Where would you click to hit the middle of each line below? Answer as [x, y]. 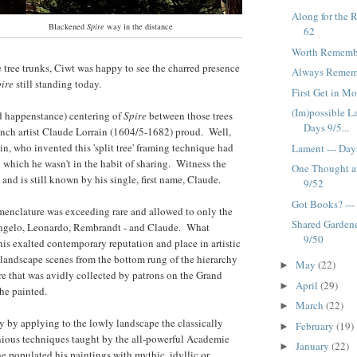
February [316, 326]
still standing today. [59, 83]
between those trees [191, 115]
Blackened [68, 27]
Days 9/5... [327, 128]
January [313, 346]
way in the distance [139, 27]
